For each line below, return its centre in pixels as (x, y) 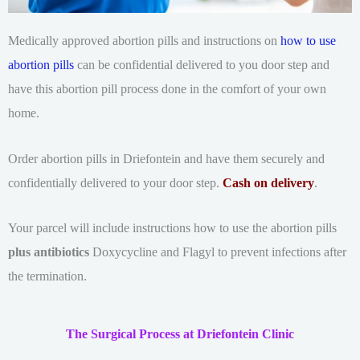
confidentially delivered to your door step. (115, 182)
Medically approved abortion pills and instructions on (144, 41)
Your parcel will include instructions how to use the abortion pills (172, 227)
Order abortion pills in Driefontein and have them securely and (166, 158)
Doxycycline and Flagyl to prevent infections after (218, 252)
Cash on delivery (268, 182)
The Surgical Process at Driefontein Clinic (180, 334)
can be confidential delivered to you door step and (202, 65)
